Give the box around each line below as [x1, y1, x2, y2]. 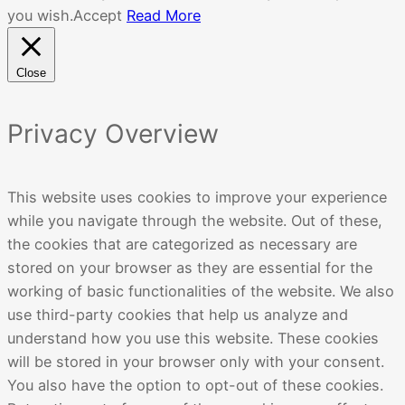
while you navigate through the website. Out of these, [7, 212, 382, 231]
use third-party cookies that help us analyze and [7, 306, 348, 325]
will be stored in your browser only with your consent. [7, 353, 384, 372]
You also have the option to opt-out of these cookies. [7, 376, 383, 395]
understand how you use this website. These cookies [7, 329, 379, 348]
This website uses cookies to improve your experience [7, 188, 387, 207]
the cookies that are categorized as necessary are [7, 235, 357, 254]
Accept [73, 6, 122, 25]
